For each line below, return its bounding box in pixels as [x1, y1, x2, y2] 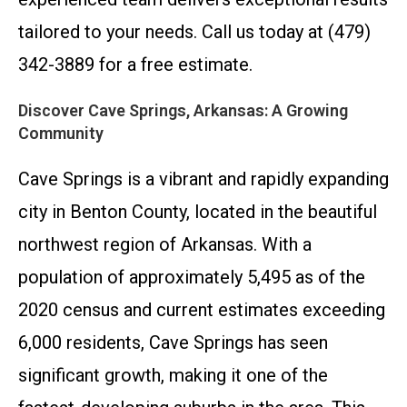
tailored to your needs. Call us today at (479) [18, 21, 371, 43]
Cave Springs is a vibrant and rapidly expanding [18, 168, 389, 190]
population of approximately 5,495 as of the [18, 266, 365, 288]
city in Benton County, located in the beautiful [18, 201, 377, 223]
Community [18, 124, 104, 143]
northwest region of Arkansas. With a [18, 233, 312, 255]
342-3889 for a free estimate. [18, 54, 253, 75]
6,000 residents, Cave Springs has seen [18, 332, 328, 353]
